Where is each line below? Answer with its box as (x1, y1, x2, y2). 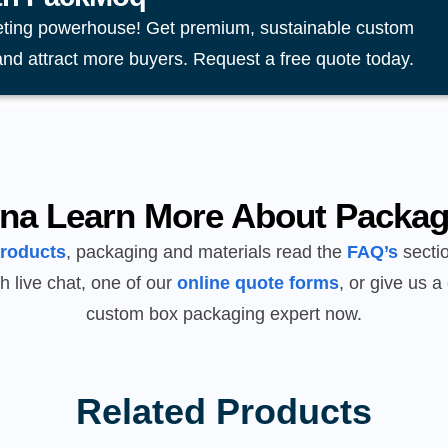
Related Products (76, 391, 372, 433)
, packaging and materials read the (65, 242, 347, 263)
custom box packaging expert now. (86, 304, 362, 325)
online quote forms (176, 273, 339, 294)
